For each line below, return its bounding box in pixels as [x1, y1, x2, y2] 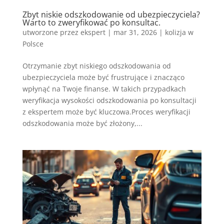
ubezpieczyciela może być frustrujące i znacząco [22, 72, 184, 82]
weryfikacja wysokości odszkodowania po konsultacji [22, 95, 196, 105]
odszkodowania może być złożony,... [22, 118, 142, 128]
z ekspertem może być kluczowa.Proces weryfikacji [22, 107, 190, 117]
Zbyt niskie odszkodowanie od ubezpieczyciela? [22, 9, 200, 20]
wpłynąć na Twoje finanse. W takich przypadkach [22, 84, 186, 94]
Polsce [22, 39, 43, 49]
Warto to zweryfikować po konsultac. [22, 17, 160, 28]
